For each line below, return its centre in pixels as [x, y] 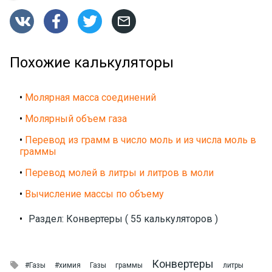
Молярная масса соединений [90, 98]
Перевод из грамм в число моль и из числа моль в [141, 140]
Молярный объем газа [76, 119]
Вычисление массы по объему [94, 194]
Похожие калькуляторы [92, 63]
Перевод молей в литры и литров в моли [119, 173]
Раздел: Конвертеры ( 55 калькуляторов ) [123, 219]
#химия [68, 266]
